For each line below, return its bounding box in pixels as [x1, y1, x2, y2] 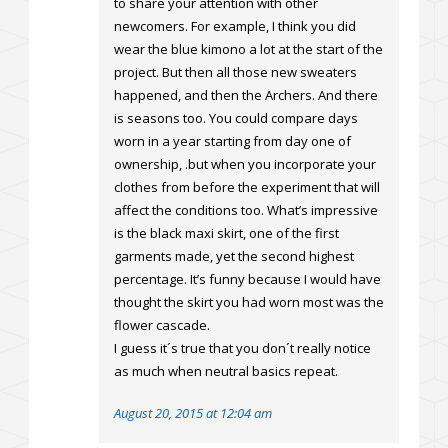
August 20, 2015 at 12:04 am [114, 404, 272, 423]
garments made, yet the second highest [114, 247, 354, 266]
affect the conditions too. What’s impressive [114, 201, 378, 220]
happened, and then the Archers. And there [114, 86, 378, 105]
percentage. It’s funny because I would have [114, 270, 381, 289]
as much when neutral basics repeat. [114, 362, 338, 381]
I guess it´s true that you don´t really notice [114, 339, 371, 358]
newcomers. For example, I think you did [114, 17, 356, 36]
